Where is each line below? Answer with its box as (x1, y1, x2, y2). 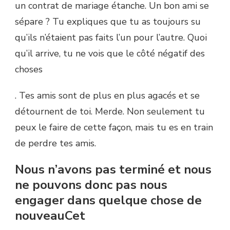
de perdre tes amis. (15, 137, 96, 150)
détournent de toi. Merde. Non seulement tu (15, 105, 205, 118)
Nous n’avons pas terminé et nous (15, 161, 212, 178)
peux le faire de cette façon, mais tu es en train (15, 121, 213, 134)
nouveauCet (15, 207, 85, 224)
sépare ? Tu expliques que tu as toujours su (15, 15, 201, 28)
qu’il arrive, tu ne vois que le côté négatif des (15, 47, 205, 60)
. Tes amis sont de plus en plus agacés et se (15, 89, 200, 102)
